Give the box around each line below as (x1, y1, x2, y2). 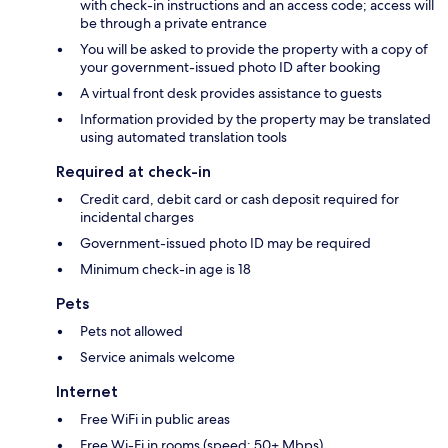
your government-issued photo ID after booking (80, 58, 381, 77)
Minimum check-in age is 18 (80, 260, 251, 279)
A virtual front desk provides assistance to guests (80, 84, 382, 103)
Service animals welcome (80, 348, 235, 367)
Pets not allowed (80, 322, 183, 341)
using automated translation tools (80, 128, 287, 147)
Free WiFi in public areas (80, 410, 230, 429)
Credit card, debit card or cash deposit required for (80, 190, 399, 209)
